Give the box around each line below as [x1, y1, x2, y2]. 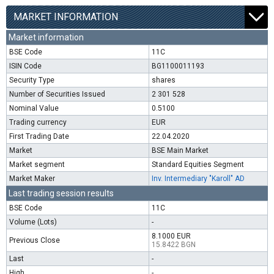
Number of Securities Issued [9, 90, 105, 98]
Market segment [9, 160, 65, 169]
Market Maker [9, 174, 55, 183]
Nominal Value [9, 104, 59, 113]
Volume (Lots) [9, 218, 57, 226]
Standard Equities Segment [152, 160, 244, 169]
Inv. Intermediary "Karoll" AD [152, 174, 245, 183]
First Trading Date [9, 132, 69, 141]
